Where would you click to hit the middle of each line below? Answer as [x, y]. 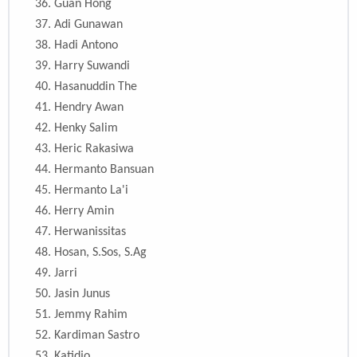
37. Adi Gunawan [79, 25]
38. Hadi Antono [76, 46]
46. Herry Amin [75, 212]
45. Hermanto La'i [82, 191]
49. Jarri [56, 274]
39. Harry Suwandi [82, 67]
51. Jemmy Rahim [81, 315]
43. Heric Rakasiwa [84, 149]
